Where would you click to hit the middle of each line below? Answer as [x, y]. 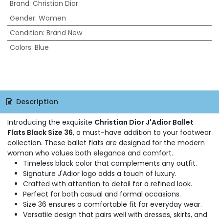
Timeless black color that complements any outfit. [110, 163]
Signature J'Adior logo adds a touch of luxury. [100, 173]
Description [36, 101]
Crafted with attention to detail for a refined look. [108, 184]
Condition [26, 33]
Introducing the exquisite [51, 122]
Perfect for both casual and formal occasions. [102, 194]
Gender [22, 18]
